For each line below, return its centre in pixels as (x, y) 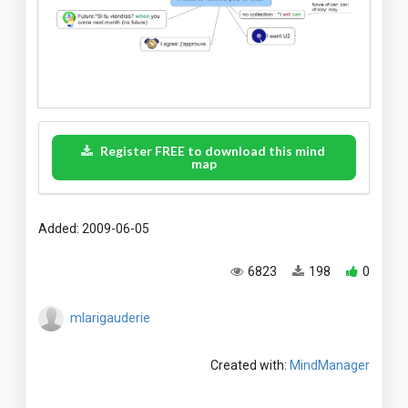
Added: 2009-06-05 (94, 229)
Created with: (250, 366)
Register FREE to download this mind (213, 151)
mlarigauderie (110, 317)
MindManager (330, 366)
